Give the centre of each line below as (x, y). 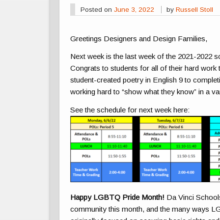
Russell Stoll (195, 9)
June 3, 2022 (134, 9)
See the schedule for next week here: (130, 110)
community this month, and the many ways (141, 209)
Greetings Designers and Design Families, (139, 39)
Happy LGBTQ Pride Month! (118, 197)
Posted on (97, 9)
